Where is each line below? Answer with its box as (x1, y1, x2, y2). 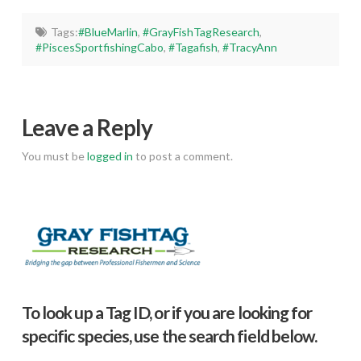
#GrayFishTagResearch (142, 25, 259, 39)
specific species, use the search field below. (21, 325, 317, 346)
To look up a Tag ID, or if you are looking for (21, 301, 313, 322)
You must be (21, 149, 87, 164)
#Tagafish (168, 40, 218, 55)
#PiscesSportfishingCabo (35, 40, 164, 55)
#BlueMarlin (77, 25, 138, 39)
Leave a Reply (21, 114, 153, 142)
